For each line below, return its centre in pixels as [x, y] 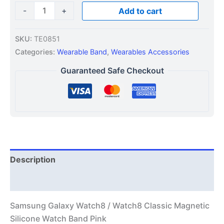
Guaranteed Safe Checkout [112, 71]
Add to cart [140, 11]
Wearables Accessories [150, 51]
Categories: [36, 51]
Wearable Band [82, 51]
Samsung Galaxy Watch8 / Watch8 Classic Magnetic [110, 206]
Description [33, 160]
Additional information [53, 181]
